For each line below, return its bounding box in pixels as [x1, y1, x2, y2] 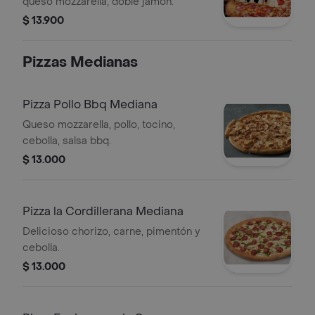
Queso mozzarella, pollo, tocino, [22, 118, 175, 131]
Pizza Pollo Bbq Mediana [22, 97, 157, 112]
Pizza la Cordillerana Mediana [22, 204, 184, 219]
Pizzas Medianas [22, 53, 138, 72]
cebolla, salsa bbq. [22, 134, 111, 148]
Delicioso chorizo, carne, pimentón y [22, 225, 200, 238]
